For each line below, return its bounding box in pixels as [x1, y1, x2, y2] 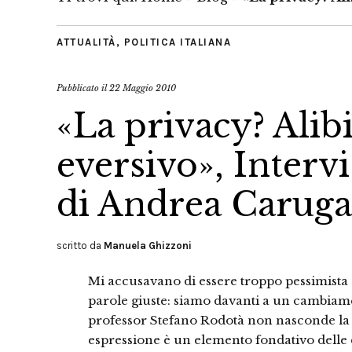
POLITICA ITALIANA [123, 36, 231, 48]
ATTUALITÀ [57, 36, 116, 48]
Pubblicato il [57, 82, 109, 93]
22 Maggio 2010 [109, 82, 176, 93]
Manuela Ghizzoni [104, 240, 192, 251]
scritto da [57, 240, 104, 251]
